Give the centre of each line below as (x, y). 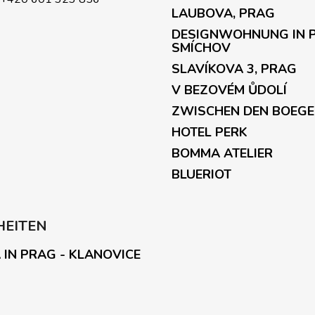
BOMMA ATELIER (222, 153)
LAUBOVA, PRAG (223, 13)
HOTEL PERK (210, 132)
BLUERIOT (201, 174)
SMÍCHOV (201, 47)
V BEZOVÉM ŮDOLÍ (229, 90)
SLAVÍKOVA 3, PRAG (234, 69)
